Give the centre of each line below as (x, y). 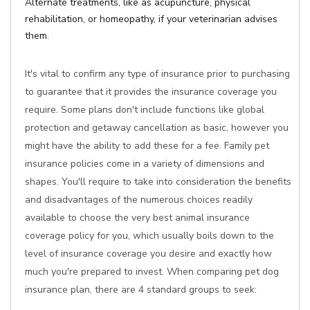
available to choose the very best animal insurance (137, 218)
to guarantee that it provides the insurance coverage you (151, 92)
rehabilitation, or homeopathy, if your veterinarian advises (151, 19)
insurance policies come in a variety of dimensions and (145, 164)
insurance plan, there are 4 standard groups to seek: (141, 290)
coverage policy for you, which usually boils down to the (149, 236)
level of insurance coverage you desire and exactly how (148, 254)
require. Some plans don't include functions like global (145, 110)
